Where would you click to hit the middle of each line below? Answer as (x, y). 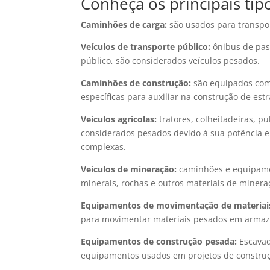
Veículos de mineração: (129, 169)
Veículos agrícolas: (119, 119)
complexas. (104, 147)
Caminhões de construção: (136, 83)
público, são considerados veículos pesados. (171, 61)
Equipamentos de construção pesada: (159, 241)
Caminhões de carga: (125, 24)
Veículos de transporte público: (146, 47)
